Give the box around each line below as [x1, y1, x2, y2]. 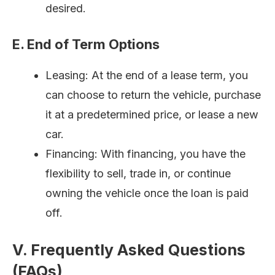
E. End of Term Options [12, 36, 160, 53]
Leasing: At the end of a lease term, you [45, 69, 248, 82]
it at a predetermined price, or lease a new [45, 108, 258, 122]
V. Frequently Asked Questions [12, 241, 246, 260]
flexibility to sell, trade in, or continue [45, 167, 231, 180]
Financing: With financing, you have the [45, 147, 246, 161]
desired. [45, 2, 86, 15]
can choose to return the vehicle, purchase [45, 88, 261, 102]
